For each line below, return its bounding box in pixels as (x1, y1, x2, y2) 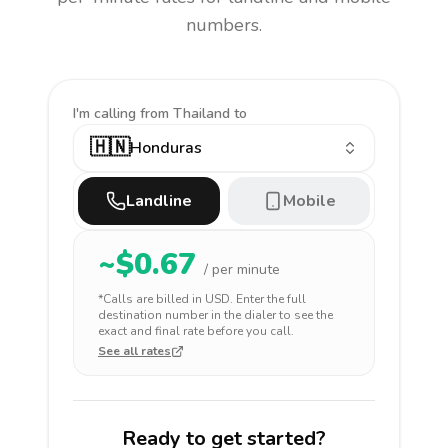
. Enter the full (230, 291, 306, 307)
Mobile (282, 190, 336, 212)
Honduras (130, 137, 202, 159)
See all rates (98, 343, 171, 359)
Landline (126, 190, 192, 212)
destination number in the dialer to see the (98, 307, 333, 323)
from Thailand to (140, 104, 247, 123)
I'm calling (73, 104, 140, 123)
